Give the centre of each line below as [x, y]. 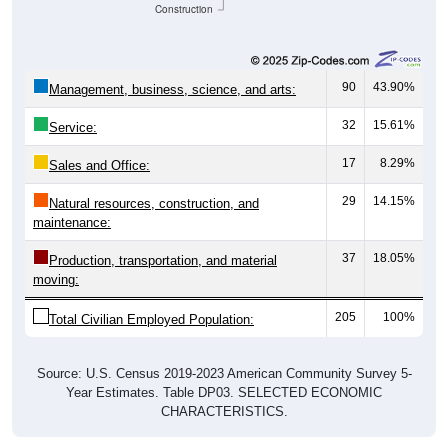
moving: [56, 280]
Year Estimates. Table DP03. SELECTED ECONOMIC [224, 393]
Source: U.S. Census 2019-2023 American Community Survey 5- [224, 374]
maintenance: [72, 223]
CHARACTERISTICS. [224, 412]
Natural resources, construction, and [154, 204]
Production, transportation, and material [163, 261]
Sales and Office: [99, 166]
